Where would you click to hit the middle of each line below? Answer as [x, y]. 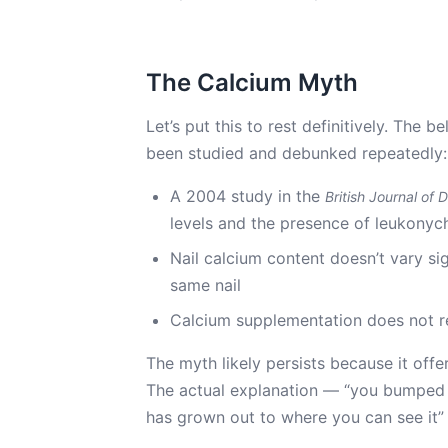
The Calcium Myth [252, 82]
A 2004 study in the [247, 196]
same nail [205, 285]
